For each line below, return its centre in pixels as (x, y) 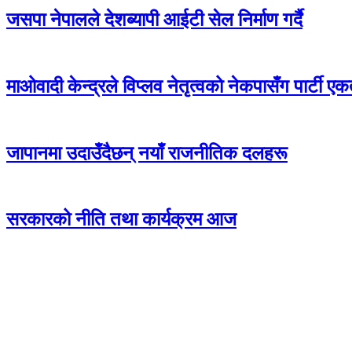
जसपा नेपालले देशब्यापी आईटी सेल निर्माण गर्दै (154, 19)
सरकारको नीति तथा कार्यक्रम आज (121, 220)
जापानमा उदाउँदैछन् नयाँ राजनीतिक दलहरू (147, 153)
